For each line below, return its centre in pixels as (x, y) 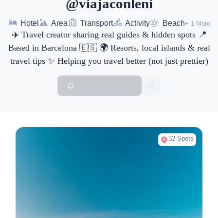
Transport (95, 23)
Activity (137, 23)
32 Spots (181, 138)
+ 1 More (197, 23)
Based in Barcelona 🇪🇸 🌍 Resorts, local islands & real (109, 48)
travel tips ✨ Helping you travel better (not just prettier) (109, 61)
